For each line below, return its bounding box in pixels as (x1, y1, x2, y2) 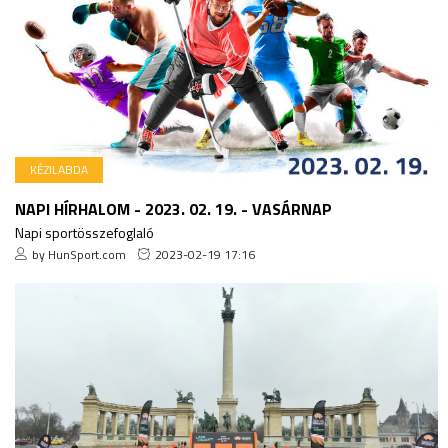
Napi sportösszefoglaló (15, 221, 154, 243)
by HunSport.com (32, 244, 126, 264)
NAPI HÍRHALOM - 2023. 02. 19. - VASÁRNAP (15, 196, 332, 221)
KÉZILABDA (30, 159, 88, 179)
